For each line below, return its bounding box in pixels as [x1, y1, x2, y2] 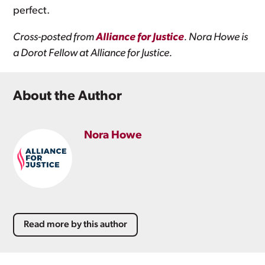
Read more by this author [24, 219, 128, 230]
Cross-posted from [13, 32, 96, 43]
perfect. [13, 5, 50, 17]
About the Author [13, 89, 122, 104]
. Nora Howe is [184, 32, 248, 43]
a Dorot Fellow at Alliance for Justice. [13, 48, 173, 59]
